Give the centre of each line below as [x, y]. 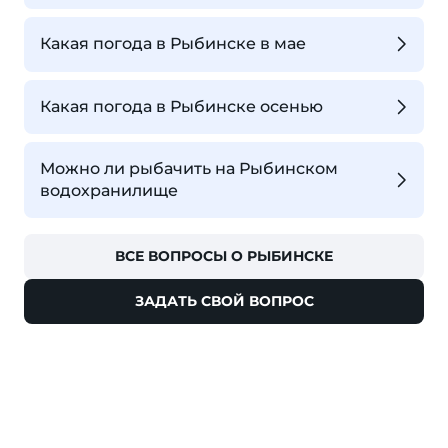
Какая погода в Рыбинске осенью [181, 106]
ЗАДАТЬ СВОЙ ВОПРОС [224, 301]
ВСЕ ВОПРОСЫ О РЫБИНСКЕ [224, 256]
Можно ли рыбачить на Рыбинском [189, 169]
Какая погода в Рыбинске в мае [173, 44]
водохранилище [109, 191]
